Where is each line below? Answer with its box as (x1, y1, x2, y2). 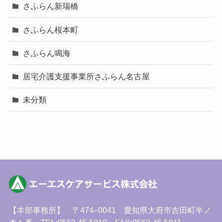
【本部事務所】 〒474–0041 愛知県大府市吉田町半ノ (8, 206, 211, 215)
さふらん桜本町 (23, 25, 79, 34)
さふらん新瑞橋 (23, 1, 79, 11)
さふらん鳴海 (23, 48, 71, 57)
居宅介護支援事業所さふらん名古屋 (23, 71, 150, 81)
